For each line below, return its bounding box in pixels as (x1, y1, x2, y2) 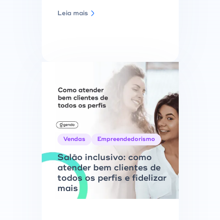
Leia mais (57, 9, 88, 17)
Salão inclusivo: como (57, 152, 152, 163)
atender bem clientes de (57, 163, 161, 173)
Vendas (63, 136, 85, 143)
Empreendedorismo (97, 136, 155, 143)
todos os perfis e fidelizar (57, 173, 166, 183)
